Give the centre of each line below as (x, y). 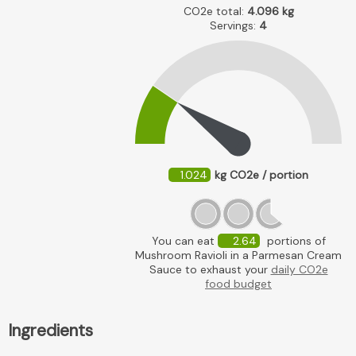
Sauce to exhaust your (210, 270)
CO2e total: (215, 12)
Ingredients (50, 331)
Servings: (234, 26)
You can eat (184, 241)
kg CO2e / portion (261, 175)
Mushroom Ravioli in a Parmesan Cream (238, 255)
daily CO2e (299, 270)
